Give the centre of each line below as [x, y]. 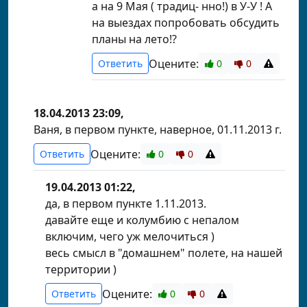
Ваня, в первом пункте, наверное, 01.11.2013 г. [158, 130]
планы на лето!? [134, 39]
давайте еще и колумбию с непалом [142, 220]
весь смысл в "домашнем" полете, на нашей [164, 253]
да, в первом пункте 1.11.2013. [126, 204]
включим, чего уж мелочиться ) [130, 236]
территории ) [81, 269]
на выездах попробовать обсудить [186, 23]
